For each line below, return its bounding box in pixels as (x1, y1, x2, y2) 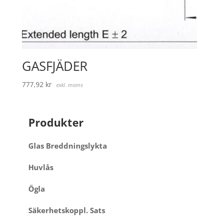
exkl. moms (56, 81, 83, 89)
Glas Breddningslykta (28, 141, 107, 152)
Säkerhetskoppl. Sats (28, 205, 105, 216)
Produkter (28, 114, 84, 130)
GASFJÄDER (22, 57, 88, 75)
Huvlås (28, 162, 53, 173)
